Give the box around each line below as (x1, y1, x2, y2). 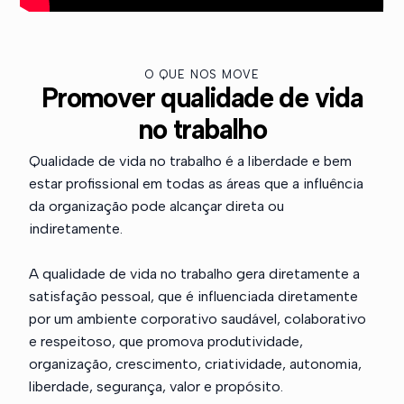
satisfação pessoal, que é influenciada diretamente (29, 288, 359, 305)
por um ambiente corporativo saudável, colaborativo (29, 310, 367, 327)
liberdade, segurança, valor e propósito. (29, 378, 284, 395)
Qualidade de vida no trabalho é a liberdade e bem (29, 152, 353, 170)
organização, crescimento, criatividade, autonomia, (29, 355, 363, 372)
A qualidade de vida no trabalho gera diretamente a (29, 265, 361, 282)
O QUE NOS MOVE (143, 68, 260, 81)
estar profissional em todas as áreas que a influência (29, 175, 364, 192)
